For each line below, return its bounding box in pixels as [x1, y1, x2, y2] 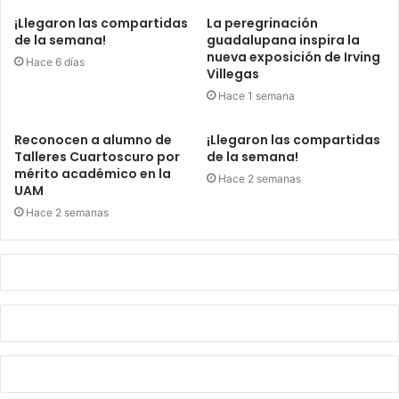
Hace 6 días [26, 55, 85, 69]
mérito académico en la [14, 165, 171, 183]
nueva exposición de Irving [207, 48, 380, 67]
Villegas [207, 65, 259, 84]
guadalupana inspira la [207, 31, 360, 50]
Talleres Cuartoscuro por [14, 148, 180, 167]
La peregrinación [207, 14, 318, 33]
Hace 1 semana [218, 89, 295, 103]
